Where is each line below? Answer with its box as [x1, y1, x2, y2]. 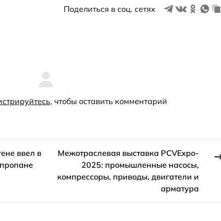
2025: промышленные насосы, [81, 160, 199, 170]
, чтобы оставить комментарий [50, 96, 167, 107]
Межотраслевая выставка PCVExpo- [58, 148, 199, 158]
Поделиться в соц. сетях [64, 3, 156, 14]
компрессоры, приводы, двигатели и [57, 172, 199, 182]
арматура [161, 184, 199, 194]
